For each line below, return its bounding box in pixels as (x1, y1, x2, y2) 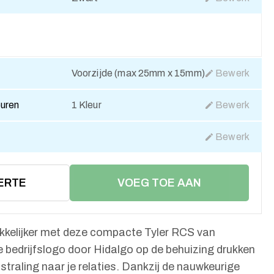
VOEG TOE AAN (117, 177, 201, 189)
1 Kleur (71, 100, 102, 110)
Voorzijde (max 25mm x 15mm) (71, 68, 205, 78)
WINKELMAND (121, 213, 197, 226)
